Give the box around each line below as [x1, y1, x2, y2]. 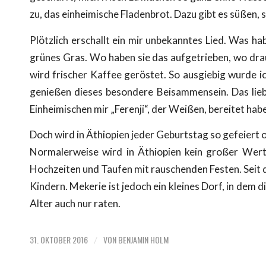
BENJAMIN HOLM [118, 233, 169, 246]
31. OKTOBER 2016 [30, 233, 88, 246]
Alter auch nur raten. [30, 197, 121, 210]
